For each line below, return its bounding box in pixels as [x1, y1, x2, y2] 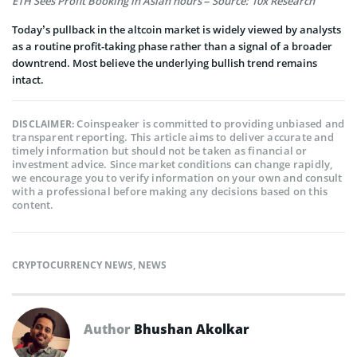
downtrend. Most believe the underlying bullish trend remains [12, 55, 317, 70]
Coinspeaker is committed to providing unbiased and [76, 116, 345, 131]
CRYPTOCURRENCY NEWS [12, 257, 133, 272]
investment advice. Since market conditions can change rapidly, [12, 156, 333, 171]
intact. [12, 72, 44, 87]
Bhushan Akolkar [134, 320, 249, 338]
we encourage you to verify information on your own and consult [12, 170, 343, 185]
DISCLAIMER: [12, 116, 77, 131]
